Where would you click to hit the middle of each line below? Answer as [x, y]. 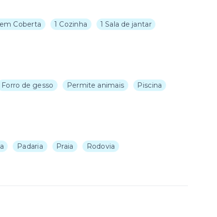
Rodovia [101, 146]
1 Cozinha [71, 24]
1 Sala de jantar [126, 24]
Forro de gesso [27, 85]
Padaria [30, 146]
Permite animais [95, 85]
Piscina [150, 85]
